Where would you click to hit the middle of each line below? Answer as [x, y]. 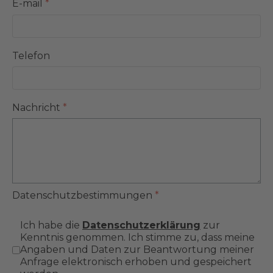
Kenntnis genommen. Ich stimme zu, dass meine [137, 238]
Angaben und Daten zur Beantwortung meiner [137, 250]
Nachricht [37, 107]
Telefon [31, 55]
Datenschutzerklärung [141, 225]
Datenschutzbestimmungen [83, 195]
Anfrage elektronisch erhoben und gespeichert [136, 262]
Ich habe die [51, 225]
